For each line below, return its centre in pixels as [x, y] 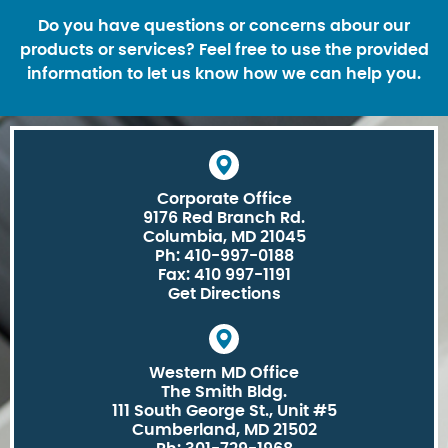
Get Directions [224, 293]
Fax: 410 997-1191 [224, 274]
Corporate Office [224, 198]
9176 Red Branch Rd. [224, 217]
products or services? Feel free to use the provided [224, 49]
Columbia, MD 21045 [224, 236]
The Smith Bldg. [224, 391]
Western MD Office [224, 372]
